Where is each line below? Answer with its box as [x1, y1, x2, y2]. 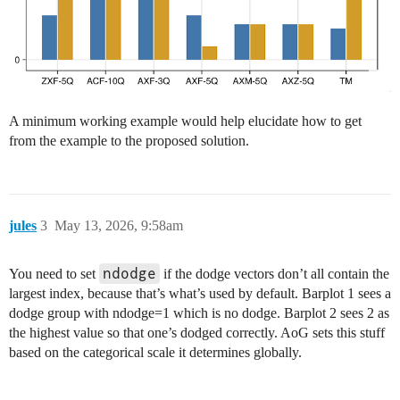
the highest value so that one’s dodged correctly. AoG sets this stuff [9, 325, 385, 341]
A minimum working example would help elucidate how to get [9, 113, 362, 129]
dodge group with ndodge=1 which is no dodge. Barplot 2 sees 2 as [9, 305, 389, 321]
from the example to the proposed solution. [9, 133, 249, 149]
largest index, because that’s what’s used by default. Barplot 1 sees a [9, 286, 391, 302]
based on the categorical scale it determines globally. [9, 345, 302, 361]
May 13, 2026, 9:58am [54, 218, 183, 234]
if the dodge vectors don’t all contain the [160, 266, 389, 282]
